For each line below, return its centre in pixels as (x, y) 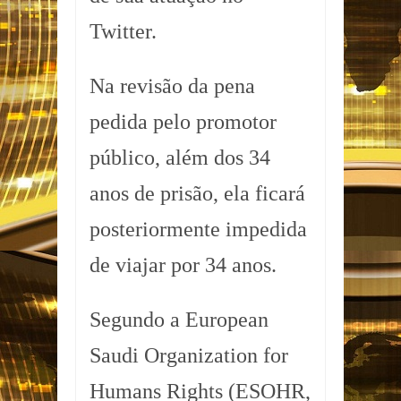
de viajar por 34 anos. (183, 265)
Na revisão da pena (172, 86)
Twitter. (123, 32)
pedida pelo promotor (183, 122)
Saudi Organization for (189, 356)
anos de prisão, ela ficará (197, 194)
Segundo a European (179, 320)
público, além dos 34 (180, 158)
